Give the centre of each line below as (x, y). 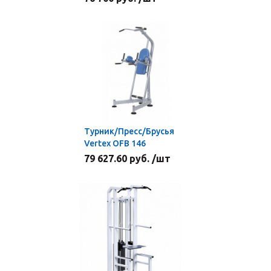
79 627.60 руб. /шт (127, 158)
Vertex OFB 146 (115, 143)
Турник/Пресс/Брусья (129, 131)
